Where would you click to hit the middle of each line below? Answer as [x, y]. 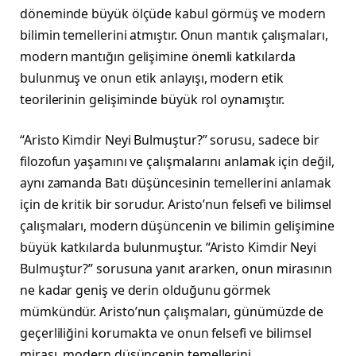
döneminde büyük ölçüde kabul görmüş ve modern [173, 13]
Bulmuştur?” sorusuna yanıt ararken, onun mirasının [176, 269]
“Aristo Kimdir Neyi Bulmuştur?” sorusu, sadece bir [170, 140]
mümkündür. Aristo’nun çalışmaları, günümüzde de [172, 312]
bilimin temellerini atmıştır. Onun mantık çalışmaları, [174, 35]
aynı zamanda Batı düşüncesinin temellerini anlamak [176, 183]
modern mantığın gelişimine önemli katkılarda [158, 56]
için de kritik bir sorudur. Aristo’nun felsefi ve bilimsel [176, 205]
